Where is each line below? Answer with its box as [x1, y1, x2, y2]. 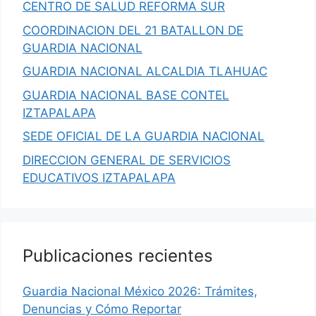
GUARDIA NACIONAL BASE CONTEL [23, 87, 229, 102]
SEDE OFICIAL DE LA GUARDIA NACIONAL [23, 129, 265, 143]
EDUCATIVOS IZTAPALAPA [23, 170, 176, 185]
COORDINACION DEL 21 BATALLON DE [23, 23, 243, 37]
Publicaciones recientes [23, 245, 213, 266]
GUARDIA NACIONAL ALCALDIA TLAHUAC [23, 64, 267, 78]
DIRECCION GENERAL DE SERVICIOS [23, 152, 231, 167]
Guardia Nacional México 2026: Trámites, [23, 284, 257, 298]
